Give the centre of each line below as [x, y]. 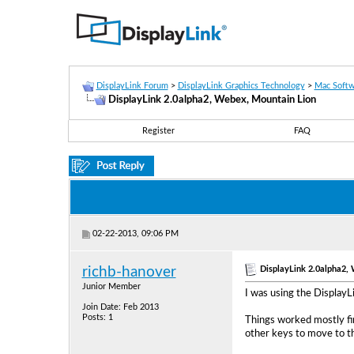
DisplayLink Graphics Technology [241, 86]
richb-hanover [129, 272]
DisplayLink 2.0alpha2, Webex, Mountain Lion [212, 100]
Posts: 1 [97, 317]
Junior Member [111, 286]
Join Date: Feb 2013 [120, 307]
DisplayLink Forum [132, 86]
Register [158, 131]
